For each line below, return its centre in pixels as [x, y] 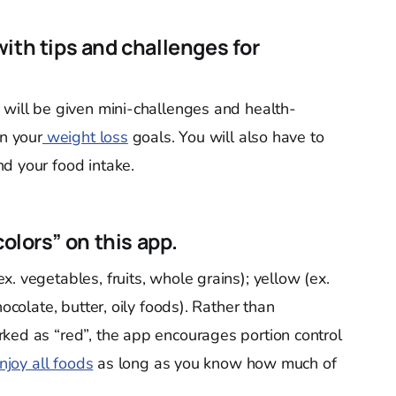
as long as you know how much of [215, 363]
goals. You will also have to [226, 137]
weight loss [85, 137]
